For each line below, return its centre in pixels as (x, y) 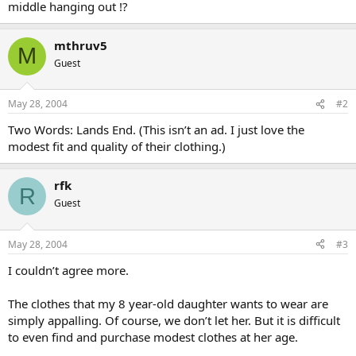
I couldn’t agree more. (68, 270)
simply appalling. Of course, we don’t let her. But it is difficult (174, 320)
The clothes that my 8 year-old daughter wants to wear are (168, 303)
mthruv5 (81, 45)
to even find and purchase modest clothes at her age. (153, 337)
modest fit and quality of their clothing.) (117, 146)
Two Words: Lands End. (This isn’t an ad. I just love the (156, 130)
